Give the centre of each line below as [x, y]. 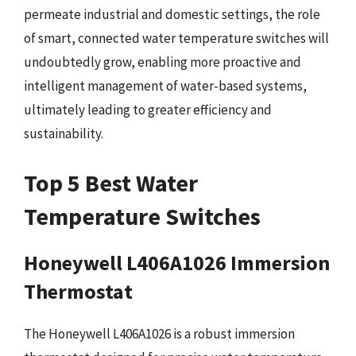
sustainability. [64, 133]
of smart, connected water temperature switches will [176, 38]
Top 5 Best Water [111, 182]
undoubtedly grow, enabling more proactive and [163, 62]
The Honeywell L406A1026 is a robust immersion [159, 333]
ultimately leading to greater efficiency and [148, 110]
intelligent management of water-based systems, [165, 86]
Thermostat [78, 291]
